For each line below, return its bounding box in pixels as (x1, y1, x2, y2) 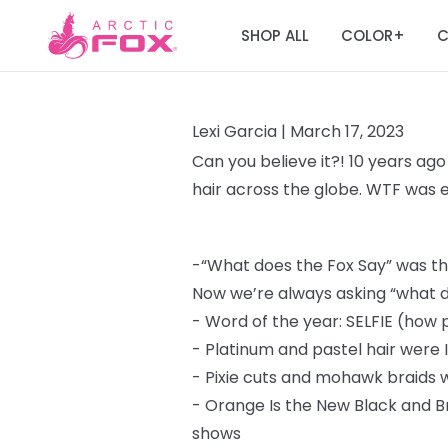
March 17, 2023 (290, 120, 404, 143)
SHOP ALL (241, 24, 309, 46)
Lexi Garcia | (192, 120, 290, 143)
